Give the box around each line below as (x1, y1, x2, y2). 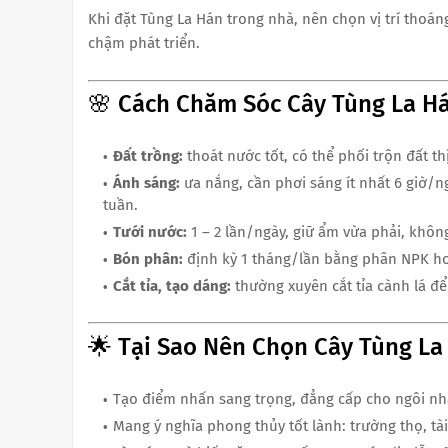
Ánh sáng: (113, 174, 180, 193)
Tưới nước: (113, 223, 187, 242)
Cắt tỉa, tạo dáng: (113, 277, 231, 296)
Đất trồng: (113, 147, 183, 166)
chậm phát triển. (88, 33, 200, 52)
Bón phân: (113, 250, 183, 269)
